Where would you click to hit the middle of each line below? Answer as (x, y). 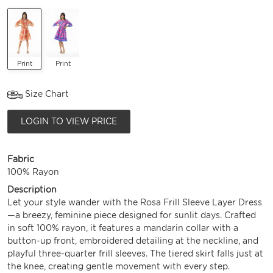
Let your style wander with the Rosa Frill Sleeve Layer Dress (135, 203)
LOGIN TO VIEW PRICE (69, 122)
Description (32, 190)
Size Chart (46, 94)
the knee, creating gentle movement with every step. (119, 267)
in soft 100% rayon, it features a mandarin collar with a (123, 228)
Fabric (21, 159)
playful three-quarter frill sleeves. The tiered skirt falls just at (135, 254)
